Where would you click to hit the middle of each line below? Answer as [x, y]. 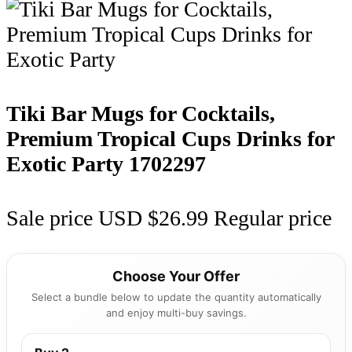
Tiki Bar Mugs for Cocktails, [141, 114]
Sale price [49, 218]
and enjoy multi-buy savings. [176, 313]
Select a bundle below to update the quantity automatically [176, 297]
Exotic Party [68, 164]
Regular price [273, 218]
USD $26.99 [156, 218]
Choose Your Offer [176, 277]
